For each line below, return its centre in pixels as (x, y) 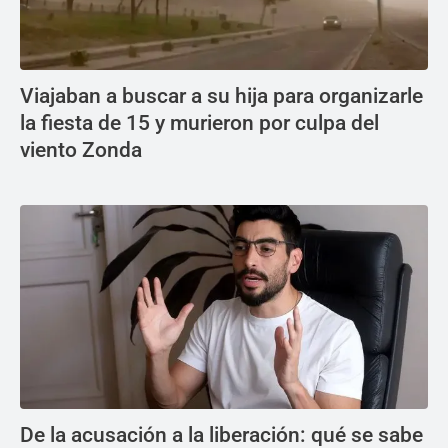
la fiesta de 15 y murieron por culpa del (199, 123)
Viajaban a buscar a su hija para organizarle (221, 96)
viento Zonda (81, 150)
